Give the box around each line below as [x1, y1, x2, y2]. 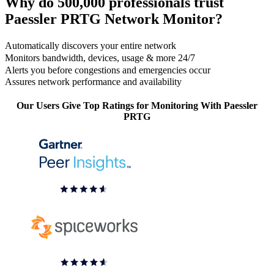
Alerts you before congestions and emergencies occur [5, 64, 210, 75]
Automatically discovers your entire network [5, 40, 176, 51]
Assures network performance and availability [5, 76, 182, 87]
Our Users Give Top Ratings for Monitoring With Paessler [17, 100, 257, 111]
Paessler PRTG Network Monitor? [5, 10, 223, 27]
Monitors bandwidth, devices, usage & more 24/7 [5, 52, 195, 63]
